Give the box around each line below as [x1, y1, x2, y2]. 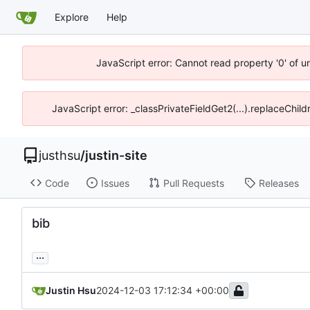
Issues [100, 176, 129, 189]
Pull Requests [163, 176, 224, 189]
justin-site [85, 148, 147, 163]
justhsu [39, 148, 80, 163]
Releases [258, 176, 299, 189]
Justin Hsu [46, 284, 96, 297]
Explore [55, 10, 89, 23]
